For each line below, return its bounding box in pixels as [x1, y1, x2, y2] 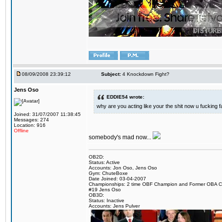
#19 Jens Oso [89, 187, 121, 192]
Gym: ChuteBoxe [89, 170, 128, 176]
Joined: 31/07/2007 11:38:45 [14, 111, 81, 117]
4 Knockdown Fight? [122, 71, 169, 77]
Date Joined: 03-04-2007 [89, 176, 146, 181]
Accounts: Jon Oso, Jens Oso [89, 165, 157, 170]
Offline [14, 128, 29, 133]
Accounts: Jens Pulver [89, 203, 140, 209]
